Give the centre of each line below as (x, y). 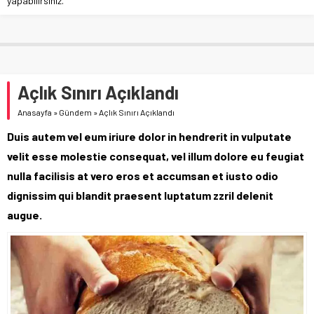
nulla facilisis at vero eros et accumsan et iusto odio (143, 175)
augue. (25, 214)
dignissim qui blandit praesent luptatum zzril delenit (140, 195)
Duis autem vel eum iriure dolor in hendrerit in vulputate (149, 136)
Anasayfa (35, 112)
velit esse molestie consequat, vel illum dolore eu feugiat (156, 156)
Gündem (75, 112)
